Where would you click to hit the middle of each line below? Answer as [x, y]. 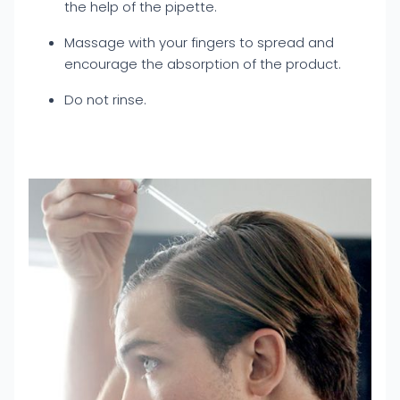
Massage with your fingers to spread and [199, 42]
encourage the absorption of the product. [203, 64]
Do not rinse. [105, 100]
